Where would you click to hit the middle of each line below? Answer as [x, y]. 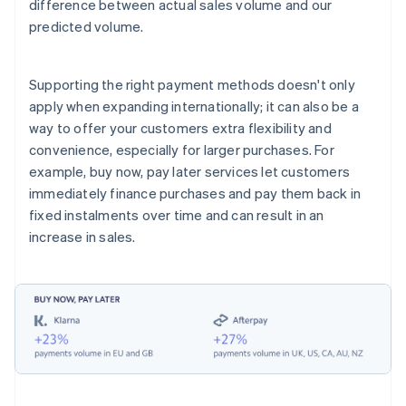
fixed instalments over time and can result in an [177, 215]
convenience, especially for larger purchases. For [182, 150]
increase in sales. [82, 237]
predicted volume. [87, 27]
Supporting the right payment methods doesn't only [192, 85]
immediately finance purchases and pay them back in [195, 193]
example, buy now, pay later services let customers [190, 172]
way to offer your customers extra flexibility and [180, 128]
